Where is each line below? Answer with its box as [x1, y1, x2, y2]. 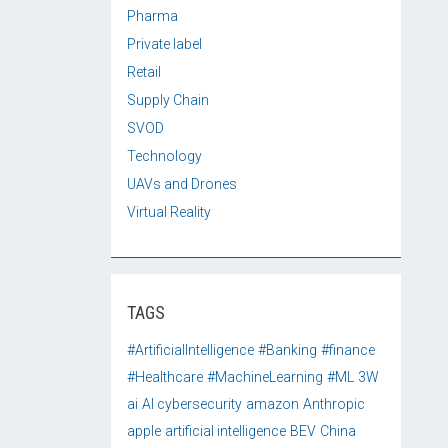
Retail [127, 64, 161, 80]
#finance [321, 342, 375, 358]
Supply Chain [127, 92, 209, 108]
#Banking [258, 342, 317, 358]
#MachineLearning [207, 369, 323, 385]
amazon [246, 396, 299, 412]
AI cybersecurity [142, 396, 242, 412]
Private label [127, 36, 202, 52]
